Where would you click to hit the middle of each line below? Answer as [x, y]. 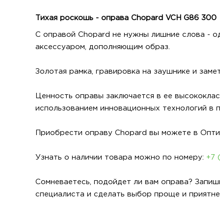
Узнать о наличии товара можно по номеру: [121, 157]
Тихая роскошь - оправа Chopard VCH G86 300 [126, 18]
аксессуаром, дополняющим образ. [103, 47]
